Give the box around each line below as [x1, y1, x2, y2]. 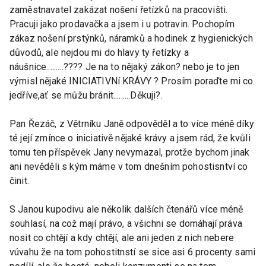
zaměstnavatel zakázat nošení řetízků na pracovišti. [9, 4, 228, 15]
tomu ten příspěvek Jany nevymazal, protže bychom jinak [9, 146, 250, 158]
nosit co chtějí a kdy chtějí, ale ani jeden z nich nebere [9, 232, 235, 243]
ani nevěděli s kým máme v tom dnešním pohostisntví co [9, 160, 248, 172]
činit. [9, 175, 29, 186]
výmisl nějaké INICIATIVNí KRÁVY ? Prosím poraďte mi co [9, 75, 254, 87]
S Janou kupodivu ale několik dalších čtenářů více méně [9, 203, 243, 215]
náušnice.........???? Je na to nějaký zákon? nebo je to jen [9, 61, 240, 72]
